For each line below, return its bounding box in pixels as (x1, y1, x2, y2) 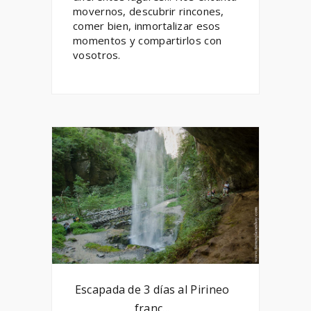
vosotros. (73, 47, 121, 62)
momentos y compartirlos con (73, 33, 222, 47)
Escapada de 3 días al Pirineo (74, 282, 230, 298)
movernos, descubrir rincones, (73, 3, 224, 18)
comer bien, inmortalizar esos (73, 18, 221, 33)
